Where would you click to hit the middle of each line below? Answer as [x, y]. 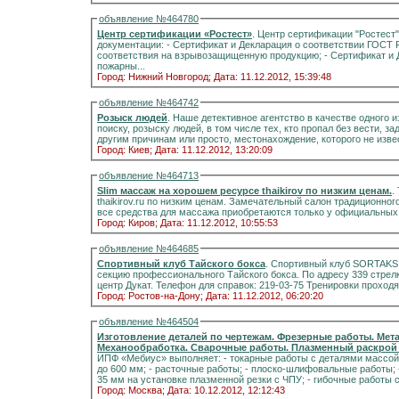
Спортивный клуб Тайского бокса [181, 264]
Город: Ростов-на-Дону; [150, 296]
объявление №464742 [149, 102]
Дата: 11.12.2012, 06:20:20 [265, 296]
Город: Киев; [125, 150]
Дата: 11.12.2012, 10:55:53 [219, 223]
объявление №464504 [149, 322]
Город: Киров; [127, 223]
